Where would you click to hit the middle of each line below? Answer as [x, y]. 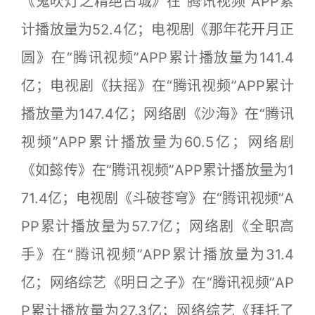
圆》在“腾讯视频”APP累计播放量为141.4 [157, 57]
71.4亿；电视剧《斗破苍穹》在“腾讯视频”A [157, 198]
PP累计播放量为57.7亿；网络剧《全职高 [157, 226]
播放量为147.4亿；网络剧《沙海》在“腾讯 [157, 114]
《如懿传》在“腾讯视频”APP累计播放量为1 [157, 170]
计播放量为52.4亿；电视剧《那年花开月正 [157, 29]
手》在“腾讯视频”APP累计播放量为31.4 [157, 254]
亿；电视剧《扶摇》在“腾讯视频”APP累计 [157, 85]
